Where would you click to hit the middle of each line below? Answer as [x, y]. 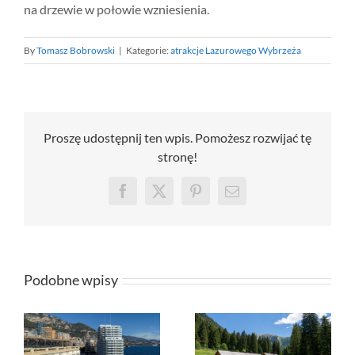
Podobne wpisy [71, 280]
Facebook [149, 197]
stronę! [177, 156]
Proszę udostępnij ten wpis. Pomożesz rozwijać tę [177, 137]
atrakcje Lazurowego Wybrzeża [236, 50]
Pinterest [219, 197]
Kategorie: [148, 50]
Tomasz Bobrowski [76, 50]
